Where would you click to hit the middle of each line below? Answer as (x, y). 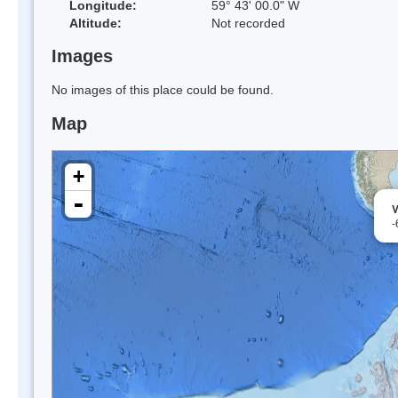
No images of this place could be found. (163, 90)
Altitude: (96, 23)
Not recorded (248, 23)
